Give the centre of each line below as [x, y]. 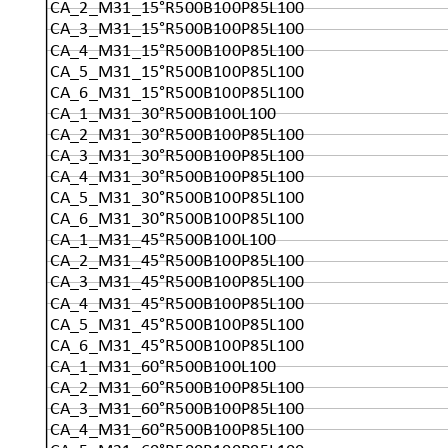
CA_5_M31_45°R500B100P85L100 [177, 325]
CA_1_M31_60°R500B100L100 [163, 367]
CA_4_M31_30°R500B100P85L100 [177, 177]
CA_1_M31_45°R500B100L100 [163, 240]
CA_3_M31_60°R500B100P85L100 [177, 409]
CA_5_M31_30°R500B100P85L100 [177, 198]
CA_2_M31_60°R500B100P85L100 [177, 388]
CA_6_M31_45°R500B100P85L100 [177, 346]
